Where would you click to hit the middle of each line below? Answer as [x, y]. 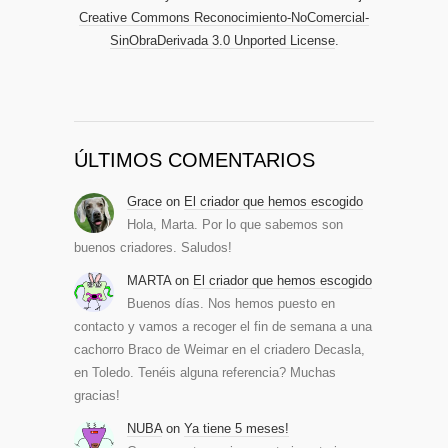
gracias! [97, 395]
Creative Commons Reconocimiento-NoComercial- [224, 17]
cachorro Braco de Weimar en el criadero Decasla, [219, 349]
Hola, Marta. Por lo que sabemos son [235, 224]
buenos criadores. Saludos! [153, 247]
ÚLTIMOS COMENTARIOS [194, 160]
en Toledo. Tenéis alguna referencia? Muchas [205, 372]
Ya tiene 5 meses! [236, 428]
